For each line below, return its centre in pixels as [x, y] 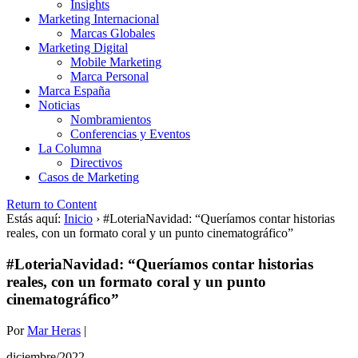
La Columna [70, 149]
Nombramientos [111, 120]
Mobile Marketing [116, 62]
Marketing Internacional [99, 19]
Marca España [74, 91]
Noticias [59, 105]
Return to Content [52, 205]
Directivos [96, 163]
